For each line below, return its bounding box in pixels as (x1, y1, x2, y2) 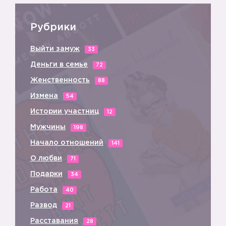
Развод (30, 202, 57, 208)
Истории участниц (30, 108, 99, 115)
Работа (30, 187, 58, 193)
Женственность (30, 77, 90, 83)
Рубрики (30, 23, 76, 32)
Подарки (30, 171, 63, 177)
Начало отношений (30, 140, 103, 146)
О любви (30, 155, 62, 161)
